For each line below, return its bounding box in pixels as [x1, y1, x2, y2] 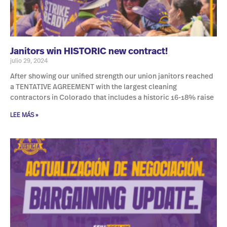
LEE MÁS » [10, 112, 38, 119]
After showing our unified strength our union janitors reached [10, 73, 213, 81]
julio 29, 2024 [10, 58, 48, 64]
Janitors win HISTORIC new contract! [10, 47, 168, 57]
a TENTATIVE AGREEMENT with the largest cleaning [10, 84, 177, 91]
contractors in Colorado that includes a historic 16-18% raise [10, 94, 214, 102]
